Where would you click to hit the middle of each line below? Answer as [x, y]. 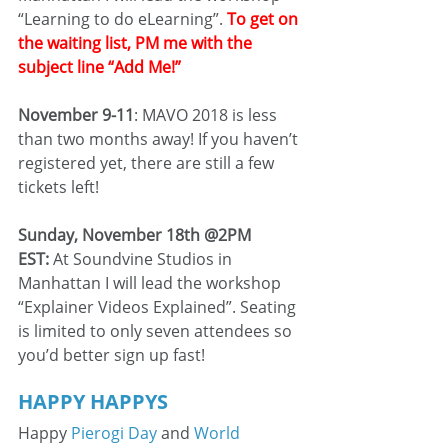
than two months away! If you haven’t [160, 139]
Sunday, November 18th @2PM [136, 235]
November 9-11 [76, 115]
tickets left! [58, 187]
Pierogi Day [114, 433]
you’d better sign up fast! [111, 355]
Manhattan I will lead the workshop [151, 283]
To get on [264, 19]
